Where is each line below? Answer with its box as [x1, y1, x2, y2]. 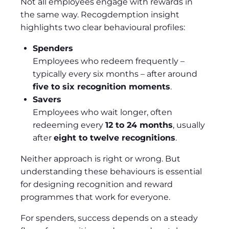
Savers [33, 94, 61, 104]
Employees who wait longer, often [33, 107, 172, 117]
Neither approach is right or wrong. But [20, 153, 180, 164]
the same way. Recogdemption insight [20, 9, 179, 19]
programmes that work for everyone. [20, 192, 170, 202]
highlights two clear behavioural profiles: [20, 22, 185, 32]
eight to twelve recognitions [54, 132, 175, 143]
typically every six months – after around [33, 68, 197, 79]
